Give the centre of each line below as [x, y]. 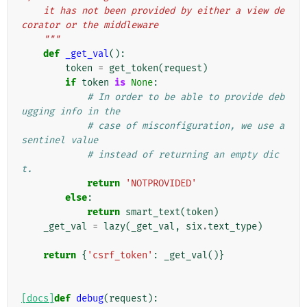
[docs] [38, 299]
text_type [232, 227]
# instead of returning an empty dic [183, 155]
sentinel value [60, 140]
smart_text [153, 212]
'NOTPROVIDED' [161, 184]
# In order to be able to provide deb [186, 97]
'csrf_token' [120, 256]
